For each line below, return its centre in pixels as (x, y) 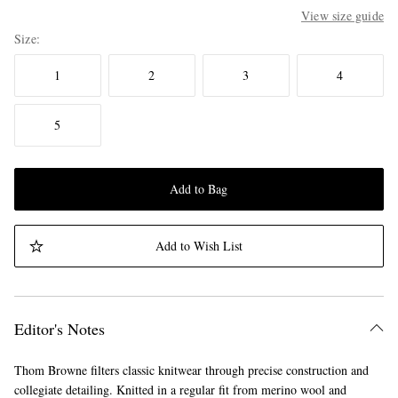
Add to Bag (199, 189)
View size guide (342, 16)
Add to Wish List (199, 246)
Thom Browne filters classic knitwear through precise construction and (191, 370)
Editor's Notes (60, 329)
